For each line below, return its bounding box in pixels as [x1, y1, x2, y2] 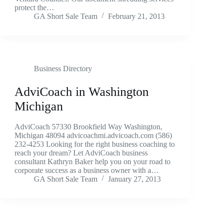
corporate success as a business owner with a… [15, 166, 159, 174]
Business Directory [34, 64, 92, 73]
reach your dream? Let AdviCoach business [15, 148, 148, 157]
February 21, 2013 [108, 12, 165, 20]
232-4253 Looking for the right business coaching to [15, 139, 175, 148]
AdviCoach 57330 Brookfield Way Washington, [15, 122, 162, 131]
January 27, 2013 [108, 174, 161, 183]
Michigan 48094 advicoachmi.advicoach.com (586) [15, 131, 172, 139]
